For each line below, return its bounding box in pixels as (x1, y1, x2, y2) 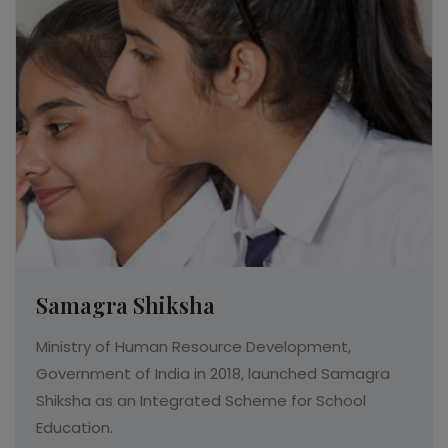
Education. (36, 417, 113, 438)
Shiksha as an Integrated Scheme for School (36, 390, 366, 411)
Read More (187, 269, 261, 290)
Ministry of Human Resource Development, (36, 336, 351, 357)
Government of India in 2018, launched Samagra (36, 363, 390, 384)
